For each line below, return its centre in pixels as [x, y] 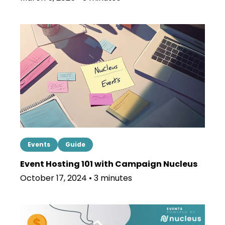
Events [39, 145]
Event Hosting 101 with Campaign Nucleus [109, 164]
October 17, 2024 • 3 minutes [76, 178]
